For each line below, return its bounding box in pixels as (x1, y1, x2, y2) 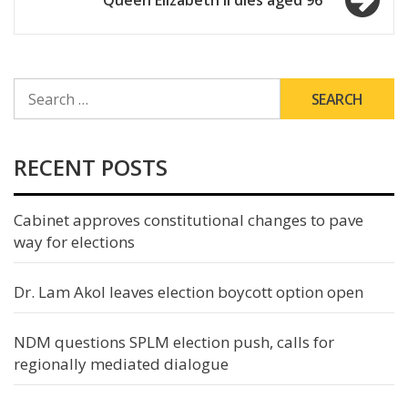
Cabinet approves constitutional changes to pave (14, 209, 363, 231)
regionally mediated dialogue (14, 353, 229, 375)
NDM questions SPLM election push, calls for (14, 331, 334, 353)
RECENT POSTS (14, 152, 168, 183)
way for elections (14, 231, 135, 253)
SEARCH (13, 77, 61, 96)
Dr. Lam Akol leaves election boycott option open (14, 281, 363, 303)
